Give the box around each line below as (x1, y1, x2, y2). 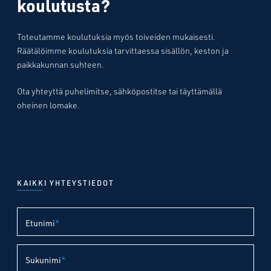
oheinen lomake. (17, 100, 80, 111)
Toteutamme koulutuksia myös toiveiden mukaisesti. (17, 31, 215, 42)
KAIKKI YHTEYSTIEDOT (17, 178, 114, 188)
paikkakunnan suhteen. (17, 59, 104, 70)
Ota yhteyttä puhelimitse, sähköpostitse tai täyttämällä (17, 86, 222, 97)
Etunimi (25, 218, 55, 229)
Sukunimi (25, 255, 61, 266)
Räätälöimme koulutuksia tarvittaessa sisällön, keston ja (17, 45, 229, 56)
